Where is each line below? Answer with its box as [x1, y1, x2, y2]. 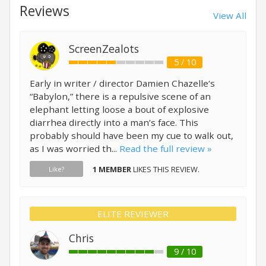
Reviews [20, 2, 69, 20]
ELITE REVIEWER [97, 208, 169, 220]
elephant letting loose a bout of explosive [30, 103, 209, 115]
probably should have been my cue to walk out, [30, 129, 233, 141]
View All [213, 9, 246, 21]
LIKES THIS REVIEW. [131, 164, 199, 175]
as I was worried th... [30, 142, 119, 154]
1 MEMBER [93, 164, 131, 175]
